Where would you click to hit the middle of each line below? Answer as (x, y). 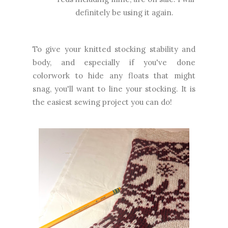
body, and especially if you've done (114, 62)
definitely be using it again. (125, 12)
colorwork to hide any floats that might (114, 75)
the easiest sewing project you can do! (102, 102)
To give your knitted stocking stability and (114, 49)
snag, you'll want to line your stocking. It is (114, 89)
